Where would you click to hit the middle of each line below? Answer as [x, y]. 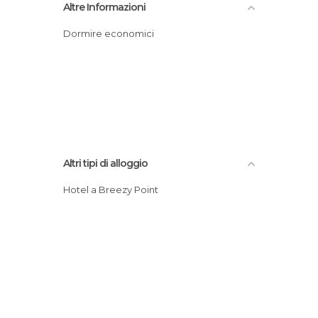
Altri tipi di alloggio [105, 163]
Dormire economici [113, 33]
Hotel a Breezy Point [114, 189]
